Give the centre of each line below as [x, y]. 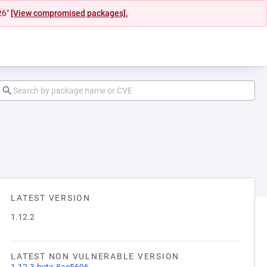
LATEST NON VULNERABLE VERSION [95, 256]
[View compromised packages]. [69, 13]
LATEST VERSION [51, 198]
